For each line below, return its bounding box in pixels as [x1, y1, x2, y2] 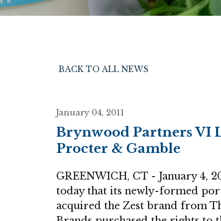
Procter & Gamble [56, 141, 181, 156]
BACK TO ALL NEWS [58, 64, 148, 74]
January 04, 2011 [56, 108, 124, 117]
